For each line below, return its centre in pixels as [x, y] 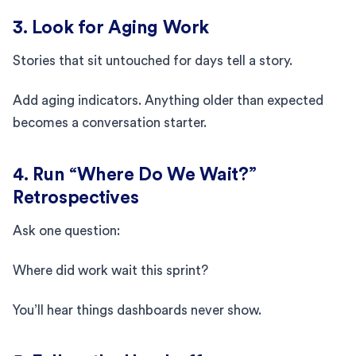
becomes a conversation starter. [110, 122]
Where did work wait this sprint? [110, 270]
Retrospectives [76, 197]
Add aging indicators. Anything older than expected [168, 100]
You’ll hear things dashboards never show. [137, 310]
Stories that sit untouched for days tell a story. [153, 60]
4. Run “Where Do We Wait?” [135, 174]
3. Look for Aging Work [111, 27]
